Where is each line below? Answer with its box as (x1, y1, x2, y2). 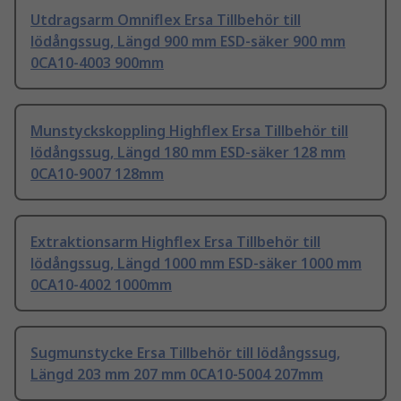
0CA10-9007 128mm (30, 164, 164, 184)
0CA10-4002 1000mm (30, 275, 172, 295)
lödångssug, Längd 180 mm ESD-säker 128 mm (30, 142, 346, 163)
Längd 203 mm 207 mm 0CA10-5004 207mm (30, 364, 323, 385)
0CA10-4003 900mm (30, 53, 164, 73)
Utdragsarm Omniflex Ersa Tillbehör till (30, 10, 301, 30)
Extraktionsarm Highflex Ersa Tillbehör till (30, 232, 320, 252)
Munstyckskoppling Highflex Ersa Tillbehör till (30, 121, 348, 141)
